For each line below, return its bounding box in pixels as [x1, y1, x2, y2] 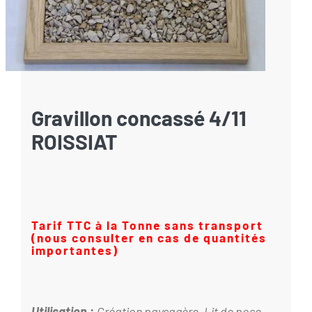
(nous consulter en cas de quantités [31, 231, 267, 245]
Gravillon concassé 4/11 [31, 105, 247, 131]
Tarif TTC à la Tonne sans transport [31, 218, 263, 233]
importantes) [31, 243, 118, 258]
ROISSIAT [31, 129, 118, 155]
